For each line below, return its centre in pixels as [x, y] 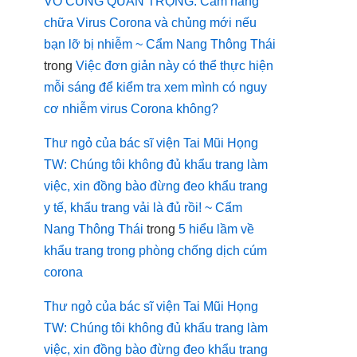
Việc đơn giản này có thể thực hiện [175, 66]
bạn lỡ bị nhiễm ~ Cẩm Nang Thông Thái [160, 44]
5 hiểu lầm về [216, 229]
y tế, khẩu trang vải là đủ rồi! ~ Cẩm [143, 208]
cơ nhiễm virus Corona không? [131, 109]
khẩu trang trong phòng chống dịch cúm [155, 251]
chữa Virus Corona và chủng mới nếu [150, 23]
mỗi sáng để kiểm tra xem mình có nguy [155, 87]
